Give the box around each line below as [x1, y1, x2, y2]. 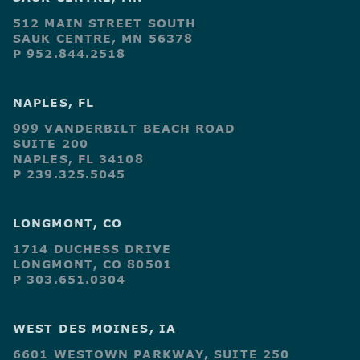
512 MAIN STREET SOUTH [13, 15, 197, 30]
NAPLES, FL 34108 [13, 151, 144, 166]
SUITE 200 [13, 136, 88, 150]
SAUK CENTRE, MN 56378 [13, 31, 194, 45]
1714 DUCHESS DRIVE [13, 241, 171, 256]
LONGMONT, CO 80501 [13, 256, 172, 271]
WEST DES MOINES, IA [13, 321, 176, 335]
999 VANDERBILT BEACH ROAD [13, 121, 236, 135]
